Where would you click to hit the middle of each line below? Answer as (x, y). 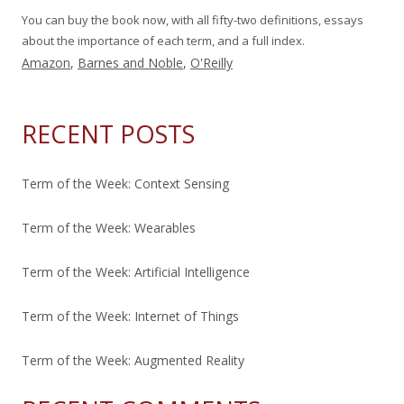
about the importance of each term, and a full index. (163, 40)
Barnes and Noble (130, 62)
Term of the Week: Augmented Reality (133, 360)
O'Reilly (211, 62)
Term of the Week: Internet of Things (130, 316)
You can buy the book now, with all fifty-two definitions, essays (193, 19)
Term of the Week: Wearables (109, 227)
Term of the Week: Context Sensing (125, 183)
